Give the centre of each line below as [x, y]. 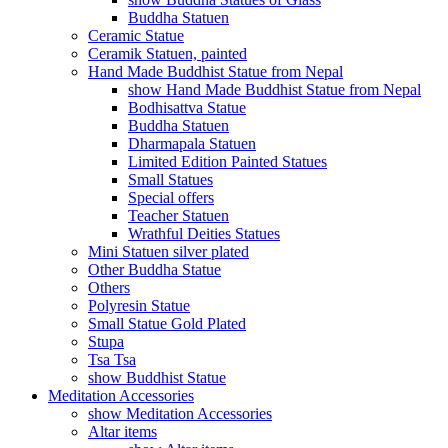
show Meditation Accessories [180, 413]
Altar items [122, 431]
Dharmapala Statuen [192, 143]
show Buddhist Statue [157, 377]
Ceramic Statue [136, 35]
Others [109, 287]
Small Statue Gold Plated [167, 323]
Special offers [171, 197]
